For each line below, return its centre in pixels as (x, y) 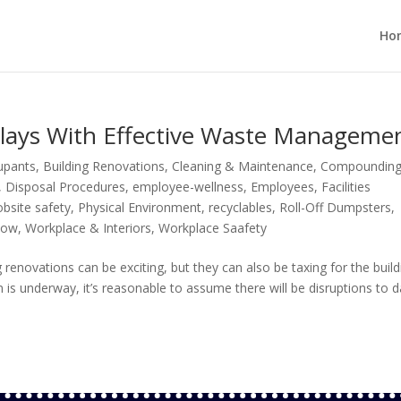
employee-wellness (188, 187)
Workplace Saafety (213, 228)
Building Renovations (104, 166)
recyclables (241, 207)
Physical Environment (140, 207)
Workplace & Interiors (89, 228)
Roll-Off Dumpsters (336, 207)
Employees (283, 187)
